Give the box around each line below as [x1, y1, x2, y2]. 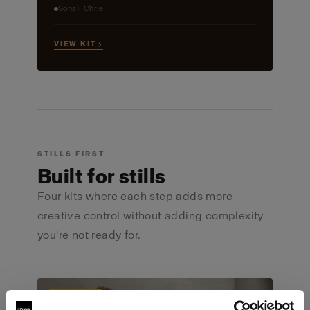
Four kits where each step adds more [37, 190, 232, 203]
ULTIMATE [55, 298, 95, 306]
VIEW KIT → [53, 39, 103, 49]
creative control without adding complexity [37, 209, 264, 223]
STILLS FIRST [37, 149, 105, 159]
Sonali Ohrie [57, 4, 104, 14]
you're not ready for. [37, 228, 141, 242]
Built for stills [37, 165, 166, 189]
